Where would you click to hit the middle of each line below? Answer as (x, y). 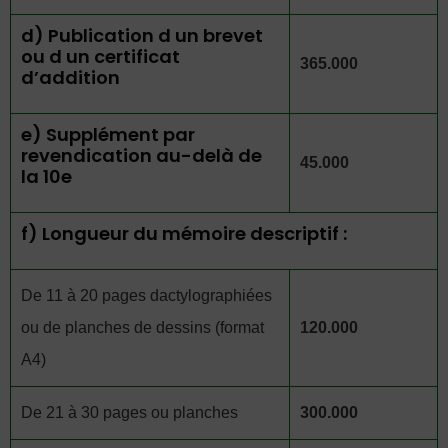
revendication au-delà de (141, 155)
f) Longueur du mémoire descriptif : (184, 233)
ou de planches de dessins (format (142, 327)
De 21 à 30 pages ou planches (129, 412)
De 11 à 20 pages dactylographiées (146, 295)
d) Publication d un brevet (142, 35)
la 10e (46, 176)
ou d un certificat (100, 56)
